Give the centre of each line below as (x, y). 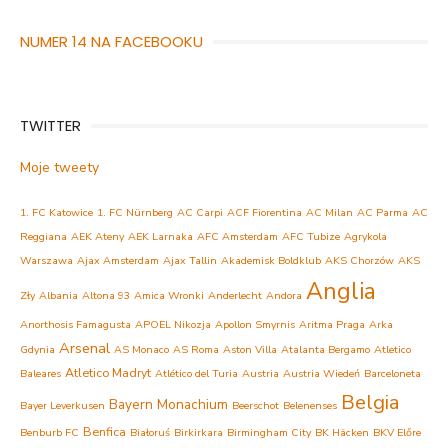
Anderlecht (235, 295)
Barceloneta (392, 373)
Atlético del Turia (196, 373)
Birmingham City (269, 432)
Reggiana (43, 236)
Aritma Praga (332, 324)
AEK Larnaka (160, 236)
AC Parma (382, 212)
